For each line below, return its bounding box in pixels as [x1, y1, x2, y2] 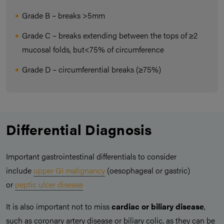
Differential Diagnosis [6, 119, 152, 139]
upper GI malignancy [33, 164, 105, 176]
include [6, 164, 33, 176]
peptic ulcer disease [15, 178, 83, 190]
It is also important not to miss [6, 200, 111, 212]
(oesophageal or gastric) [105, 164, 190, 176]
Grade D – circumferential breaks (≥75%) [22, 63, 161, 75]
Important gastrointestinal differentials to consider [6, 150, 176, 162]
